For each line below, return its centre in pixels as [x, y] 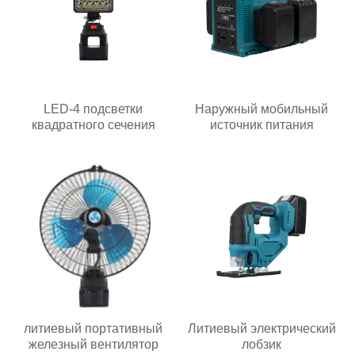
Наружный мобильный [262, 109]
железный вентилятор [93, 345]
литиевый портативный [94, 329]
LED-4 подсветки [94, 109]
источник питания [261, 125]
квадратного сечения [93, 125]
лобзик [262, 345]
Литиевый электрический [261, 329]
